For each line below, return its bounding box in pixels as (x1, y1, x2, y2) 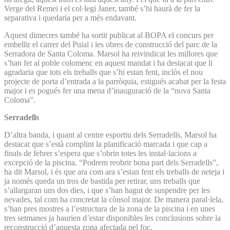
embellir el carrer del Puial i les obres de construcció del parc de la (4, 40, 217, 49)
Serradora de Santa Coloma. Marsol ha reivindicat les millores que (4, 49, 218, 58)
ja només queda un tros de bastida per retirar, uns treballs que (4, 176, 200, 185)
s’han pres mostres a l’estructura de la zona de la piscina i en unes (4, 204, 215, 213)
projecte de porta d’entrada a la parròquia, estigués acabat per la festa (4, 76, 226, 86)
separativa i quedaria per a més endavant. (4, 13, 137, 22)
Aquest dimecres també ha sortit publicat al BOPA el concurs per (4, 30, 214, 40)
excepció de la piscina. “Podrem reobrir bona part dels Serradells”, (4, 158, 218, 167)
